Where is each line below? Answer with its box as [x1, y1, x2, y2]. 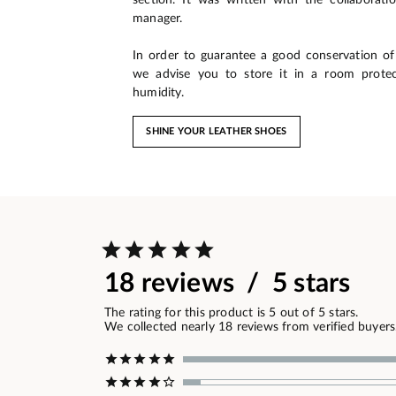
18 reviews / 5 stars [104, 270, 351, 297]
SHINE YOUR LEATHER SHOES [146, 126, 287, 137]
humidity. [133, 85, 184, 99]
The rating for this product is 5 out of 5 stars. [104, 306, 359, 319]
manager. [133, 11, 183, 25]
